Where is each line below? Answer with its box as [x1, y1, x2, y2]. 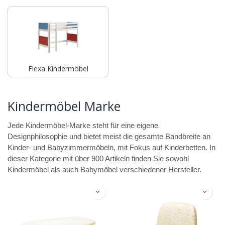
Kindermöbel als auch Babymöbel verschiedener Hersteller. [8, 165, 201, 174]
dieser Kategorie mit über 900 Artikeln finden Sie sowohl [8, 154, 189, 163]
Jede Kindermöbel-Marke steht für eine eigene [8, 121, 158, 130]
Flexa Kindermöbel [28, 63, 88, 73]
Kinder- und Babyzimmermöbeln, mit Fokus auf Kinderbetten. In [8, 143, 215, 152]
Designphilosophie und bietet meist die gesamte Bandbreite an [8, 132, 210, 141]
